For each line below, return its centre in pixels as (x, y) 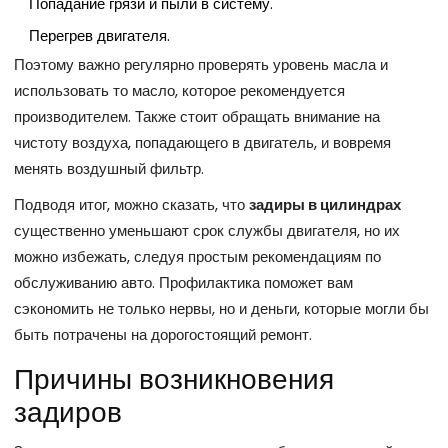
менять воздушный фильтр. (109, 169)
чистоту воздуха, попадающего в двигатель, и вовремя (202, 143)
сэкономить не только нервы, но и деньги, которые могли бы (221, 309)
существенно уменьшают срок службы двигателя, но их (207, 231)
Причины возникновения (174, 380)
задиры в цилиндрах (325, 205)
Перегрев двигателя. (99, 36)
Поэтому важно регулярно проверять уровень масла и (201, 65)
